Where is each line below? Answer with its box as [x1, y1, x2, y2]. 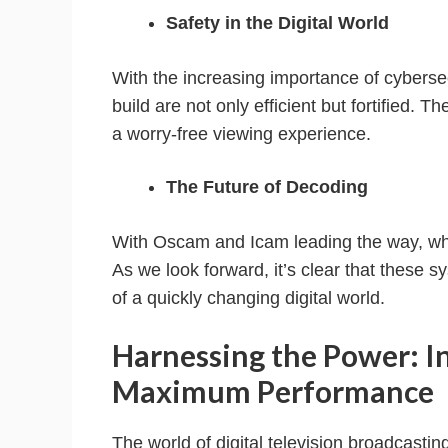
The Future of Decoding [166, 177, 368, 198]
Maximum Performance [112, 373, 434, 410]
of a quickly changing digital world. [112, 288, 385, 309]
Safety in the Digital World [166, 13, 389, 34]
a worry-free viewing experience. [112, 124, 371, 145]
